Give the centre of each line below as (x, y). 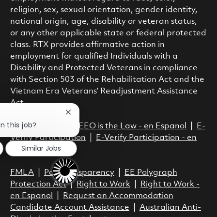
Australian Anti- (170, 208)
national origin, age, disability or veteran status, (103, 22)
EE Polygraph (151, 173)
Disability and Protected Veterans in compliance (104, 68)
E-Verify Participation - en (146, 138)
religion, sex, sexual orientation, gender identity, (104, 10)
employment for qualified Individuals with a (94, 57)
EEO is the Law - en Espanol (132, 126)
